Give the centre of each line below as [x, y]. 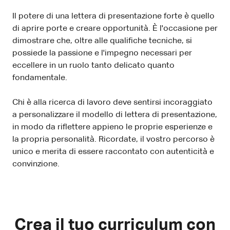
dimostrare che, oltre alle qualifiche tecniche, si [102, 41]
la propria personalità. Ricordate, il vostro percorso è [113, 139]
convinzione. [36, 164]
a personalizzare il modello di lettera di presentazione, [115, 115]
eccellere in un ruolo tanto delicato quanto [93, 65]
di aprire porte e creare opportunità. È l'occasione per [115, 28]
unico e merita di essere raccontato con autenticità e [113, 152]
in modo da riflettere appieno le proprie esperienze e [112, 127]
